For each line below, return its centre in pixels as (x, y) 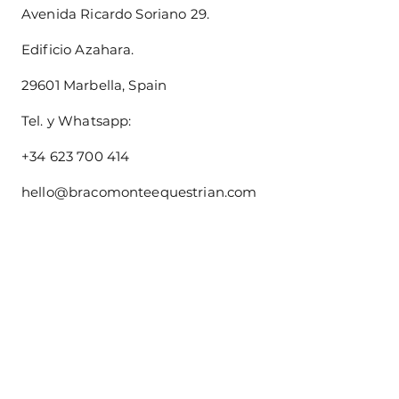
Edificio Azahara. (78, 49)
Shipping (142, 387)
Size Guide (142, 294)
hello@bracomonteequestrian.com (139, 192)
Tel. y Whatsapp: (77, 121)
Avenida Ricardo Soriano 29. (116, 14)
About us (142, 340)
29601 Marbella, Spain (94, 85)
